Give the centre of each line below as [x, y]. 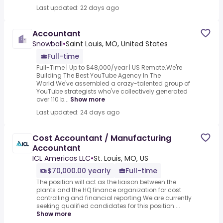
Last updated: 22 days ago [78, 8]
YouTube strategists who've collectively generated [112, 92]
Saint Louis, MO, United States [117, 44]
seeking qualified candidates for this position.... [108, 206]
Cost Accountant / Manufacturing [102, 138]
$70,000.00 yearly [79, 171]
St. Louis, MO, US [121, 159]
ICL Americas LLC [61, 159]
